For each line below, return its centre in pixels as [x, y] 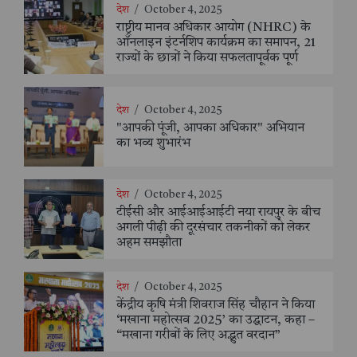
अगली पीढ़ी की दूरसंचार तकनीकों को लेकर [213, 228]
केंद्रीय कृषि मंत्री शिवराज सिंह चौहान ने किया [216, 306]
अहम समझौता [149, 243]
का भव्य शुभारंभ [153, 143]
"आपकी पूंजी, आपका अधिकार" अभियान [210, 128]
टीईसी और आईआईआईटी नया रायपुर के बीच [218, 213]
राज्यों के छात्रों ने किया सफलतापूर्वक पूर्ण [207, 59]
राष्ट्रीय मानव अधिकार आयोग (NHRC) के [214, 28]
